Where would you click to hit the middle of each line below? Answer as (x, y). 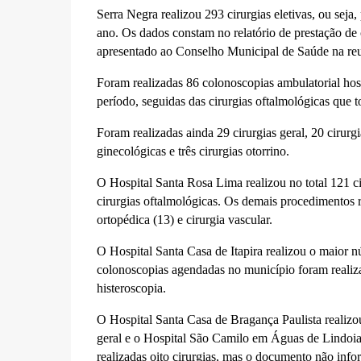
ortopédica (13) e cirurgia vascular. (184, 220)
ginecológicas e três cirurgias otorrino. (194, 151)
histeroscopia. (131, 288)
